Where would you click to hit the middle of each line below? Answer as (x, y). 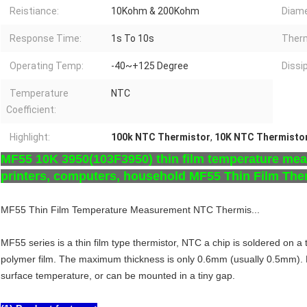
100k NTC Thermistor (161, 137)
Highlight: (30, 137)
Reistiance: (34, 11)
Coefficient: (31, 110)
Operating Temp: (47, 66)
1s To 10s (133, 39)
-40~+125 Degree (150, 66)
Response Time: (46, 39)
